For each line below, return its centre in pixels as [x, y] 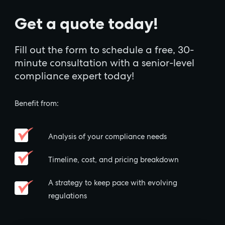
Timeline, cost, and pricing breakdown [114, 160]
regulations [68, 196]
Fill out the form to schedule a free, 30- [104, 49]
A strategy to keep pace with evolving [113, 183]
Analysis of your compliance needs [108, 137]
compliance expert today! [75, 76]
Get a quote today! [87, 24]
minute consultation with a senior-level [105, 63]
